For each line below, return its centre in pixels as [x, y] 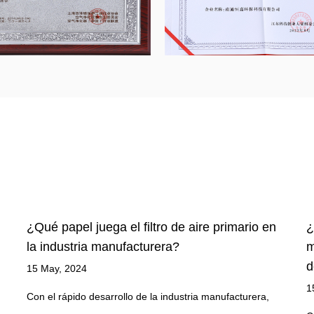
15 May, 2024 [57, 269]
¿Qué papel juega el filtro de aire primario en [151, 227]
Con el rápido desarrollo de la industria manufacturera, [148, 297]
